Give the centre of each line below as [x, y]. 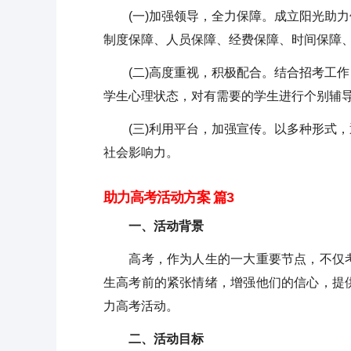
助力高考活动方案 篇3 [168, 197]
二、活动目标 [154, 339]
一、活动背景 [154, 226]
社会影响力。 [141, 152]
